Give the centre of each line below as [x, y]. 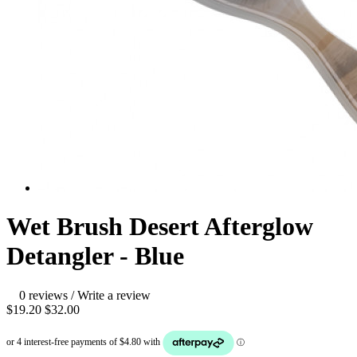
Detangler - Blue [95, 256]
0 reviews [43, 295]
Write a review [114, 295]
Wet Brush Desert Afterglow [160, 227]
